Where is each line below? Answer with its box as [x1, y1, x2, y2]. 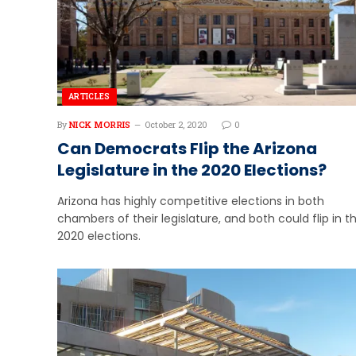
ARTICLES [68, 91, 110, 103]
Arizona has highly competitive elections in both [57, 193, 324, 210]
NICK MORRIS [69, 118, 131, 131]
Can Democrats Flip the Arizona [57, 137, 317, 161]
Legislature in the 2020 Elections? [57, 159, 327, 182]
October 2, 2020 [144, 118, 207, 131]
